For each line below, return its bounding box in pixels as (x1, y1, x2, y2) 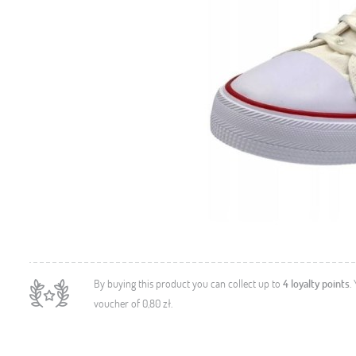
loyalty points (288, 276, 350, 291)
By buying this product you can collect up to (94, 276, 283, 291)
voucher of (94, 296, 142, 311)
